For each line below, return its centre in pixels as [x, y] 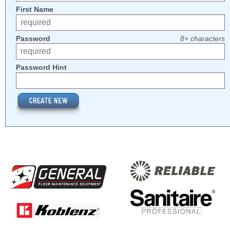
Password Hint [41, 68]
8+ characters [203, 38]
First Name [35, 9]
